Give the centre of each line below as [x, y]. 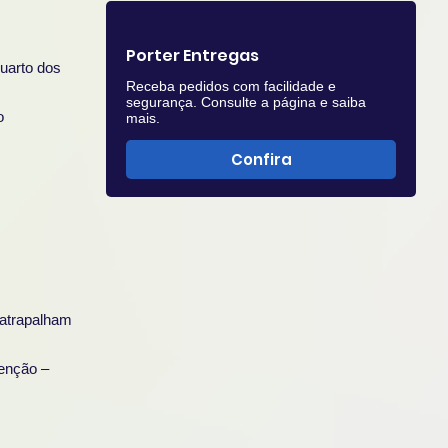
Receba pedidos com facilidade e [231, 85]
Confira [261, 159]
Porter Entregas [192, 55]
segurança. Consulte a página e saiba [246, 101]
